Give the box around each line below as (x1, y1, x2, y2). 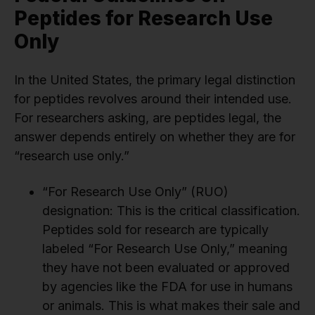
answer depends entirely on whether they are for (14, 129, 295, 145)
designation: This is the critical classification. (42, 203, 300, 219)
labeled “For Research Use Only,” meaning (42, 241, 288, 257)
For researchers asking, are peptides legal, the (14, 110, 281, 126)
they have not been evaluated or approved (42, 260, 290, 276)
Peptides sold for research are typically (42, 222, 269, 238)
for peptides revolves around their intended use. (14, 91, 292, 107)
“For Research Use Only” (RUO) (42, 184, 229, 200)
